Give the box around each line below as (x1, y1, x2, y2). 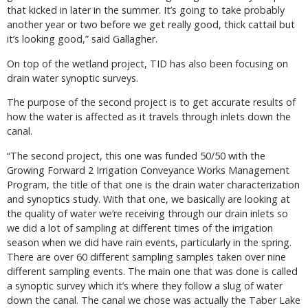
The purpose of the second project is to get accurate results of (7, 96, 296, 109)
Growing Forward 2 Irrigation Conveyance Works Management (7, 163, 289, 177)
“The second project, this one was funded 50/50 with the (7, 148, 265, 162)
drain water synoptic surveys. (7, 71, 138, 85)
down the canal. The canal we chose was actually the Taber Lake (7, 293, 300, 307)
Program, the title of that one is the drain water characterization (7, 177, 300, 191)
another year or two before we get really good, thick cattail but (7, 18, 295, 32)
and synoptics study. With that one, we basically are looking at (7, 192, 290, 206)
